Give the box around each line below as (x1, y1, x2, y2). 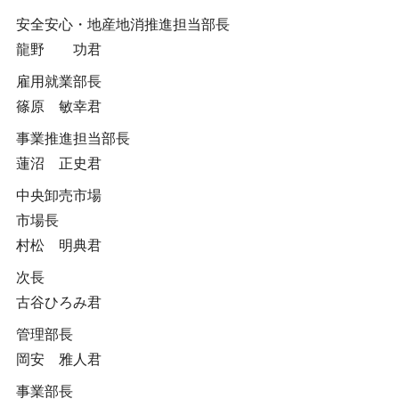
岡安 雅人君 (15, 352, 102, 367)
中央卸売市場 (15, 188, 102, 203)
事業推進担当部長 (15, 131, 130, 146)
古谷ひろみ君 (15, 295, 102, 310)
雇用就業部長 (15, 74, 102, 89)
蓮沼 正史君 (15, 156, 102, 171)
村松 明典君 (15, 238, 102, 253)
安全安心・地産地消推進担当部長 (15, 17, 230, 32)
